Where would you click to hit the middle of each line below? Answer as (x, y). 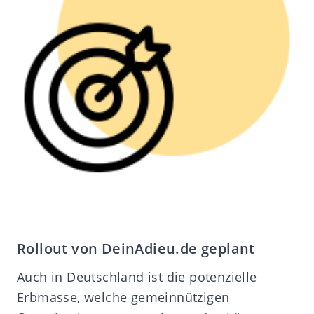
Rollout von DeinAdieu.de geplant (136, 248)
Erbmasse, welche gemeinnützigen (123, 297)
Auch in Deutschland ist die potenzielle (137, 277)
